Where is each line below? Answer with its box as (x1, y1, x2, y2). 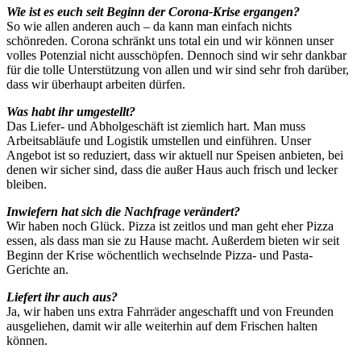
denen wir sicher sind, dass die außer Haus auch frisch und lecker (6, 162, 338, 176)
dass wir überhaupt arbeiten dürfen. (6, 77, 185, 91)
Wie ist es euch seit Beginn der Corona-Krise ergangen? (6, 4, 300, 19)
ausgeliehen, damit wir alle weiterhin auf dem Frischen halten (6, 318, 317, 333)
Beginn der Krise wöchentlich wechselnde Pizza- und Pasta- (6, 247, 313, 262)
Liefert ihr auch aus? (6, 289, 118, 304)
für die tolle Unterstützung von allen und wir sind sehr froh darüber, (6, 62, 349, 77)
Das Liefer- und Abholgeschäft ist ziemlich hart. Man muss (6, 118, 305, 133)
